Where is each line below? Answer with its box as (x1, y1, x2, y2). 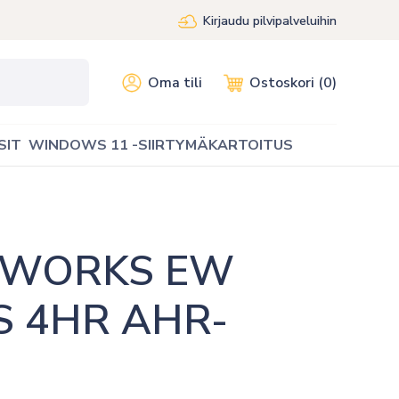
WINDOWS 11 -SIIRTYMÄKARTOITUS (28, 134, 293, 155)
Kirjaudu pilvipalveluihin (203, 12, 337, 29)
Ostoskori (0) (249, 72, 337, 93)
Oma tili (148, 72, 202, 93)
